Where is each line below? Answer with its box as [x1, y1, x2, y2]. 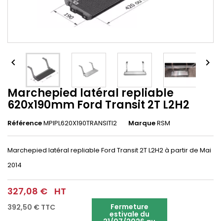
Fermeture [110, 202, 148, 212]
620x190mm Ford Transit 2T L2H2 [7, 97, 189, 112]
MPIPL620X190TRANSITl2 [43, 118, 117, 128]
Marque [128, 118, 155, 128]
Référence [7, 118, 42, 128]
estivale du [109, 209, 149, 219]
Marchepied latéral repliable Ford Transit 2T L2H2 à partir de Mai [7, 146, 211, 155]
